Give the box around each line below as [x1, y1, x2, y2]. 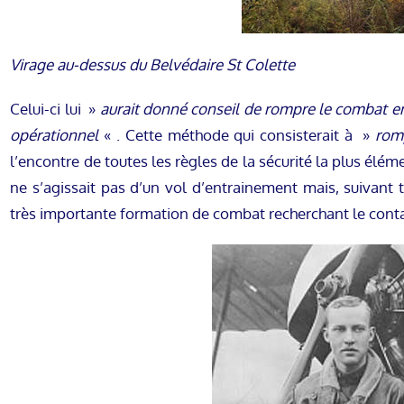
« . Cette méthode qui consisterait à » [98, 125, 376, 145]
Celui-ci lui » [10, 99, 100, 119]
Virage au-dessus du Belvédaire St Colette [10, 55, 296, 75]
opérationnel [10, 125, 99, 145]
